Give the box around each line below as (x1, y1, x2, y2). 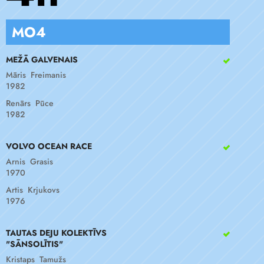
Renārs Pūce (6, 97, 54, 109)
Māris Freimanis (6, 69, 66, 81)
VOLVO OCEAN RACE (6, 140, 92, 152)
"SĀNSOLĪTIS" (6, 238, 63, 250)
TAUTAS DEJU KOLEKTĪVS (6, 227, 107, 239)
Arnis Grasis (6, 156, 53, 167)
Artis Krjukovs (6, 184, 60, 196)
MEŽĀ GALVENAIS (6, 54, 78, 65)
